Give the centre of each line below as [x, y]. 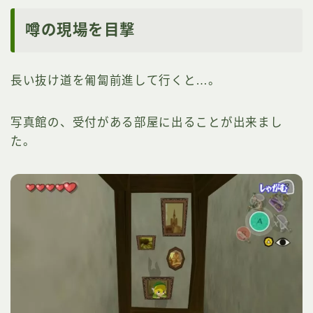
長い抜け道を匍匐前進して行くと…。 [116, 80]
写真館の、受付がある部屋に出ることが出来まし [147, 122]
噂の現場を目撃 [80, 30]
